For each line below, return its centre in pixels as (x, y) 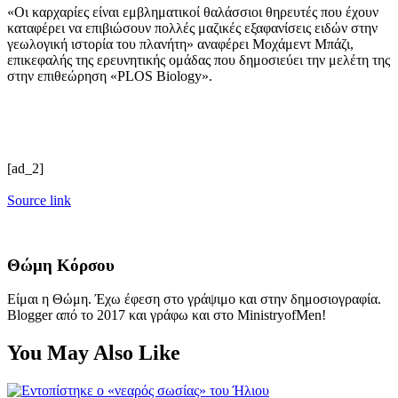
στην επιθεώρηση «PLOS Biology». (110, 76)
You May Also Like (94, 353)
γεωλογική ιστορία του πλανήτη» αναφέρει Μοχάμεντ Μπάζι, (180, 44)
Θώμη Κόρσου (61, 265)
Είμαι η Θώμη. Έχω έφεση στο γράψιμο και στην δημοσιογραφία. (194, 299)
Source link (39, 200)
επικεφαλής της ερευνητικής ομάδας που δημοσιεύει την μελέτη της (199, 60)
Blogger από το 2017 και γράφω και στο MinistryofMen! (167, 315)
